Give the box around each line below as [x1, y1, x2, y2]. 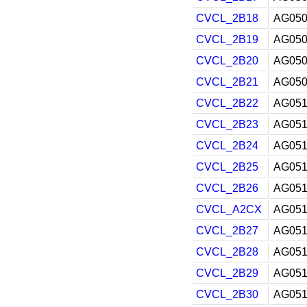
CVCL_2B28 [196, 246, 258, 258]
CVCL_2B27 [196, 225, 258, 236]
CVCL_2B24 [196, 140, 258, 151]
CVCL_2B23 [196, 119, 258, 130]
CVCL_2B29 [196, 267, 258, 279]
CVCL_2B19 [196, 34, 258, 45]
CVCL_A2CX [196, 204, 262, 215]
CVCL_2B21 [196, 76, 258, 88]
